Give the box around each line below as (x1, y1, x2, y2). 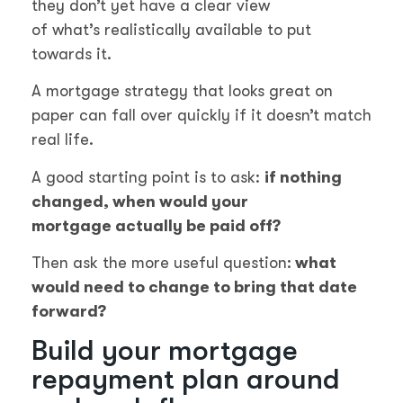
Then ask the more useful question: (31, 254, 291, 273)
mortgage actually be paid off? (31, 216, 281, 235)
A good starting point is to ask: (31, 167, 264, 186)
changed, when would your (31, 192, 248, 210)
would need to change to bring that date (31, 278, 357, 297)
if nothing (264, 167, 342, 186)
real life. (31, 130, 94, 149)
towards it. (31, 44, 112, 63)
